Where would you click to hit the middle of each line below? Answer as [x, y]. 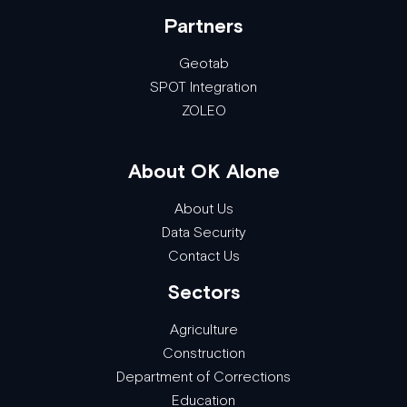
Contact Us [203, 256]
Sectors [203, 293]
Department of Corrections [203, 377]
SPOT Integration [203, 87]
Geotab [203, 64]
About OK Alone [203, 172]
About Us [203, 209]
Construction [203, 353]
